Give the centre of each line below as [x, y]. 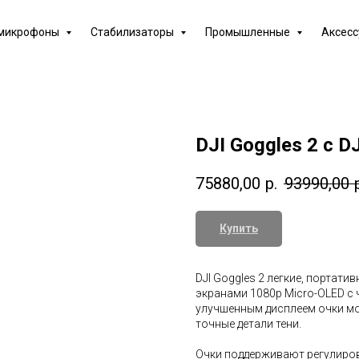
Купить [239, 229]
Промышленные [249, 32]
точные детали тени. [248, 324]
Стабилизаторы [133, 32]
